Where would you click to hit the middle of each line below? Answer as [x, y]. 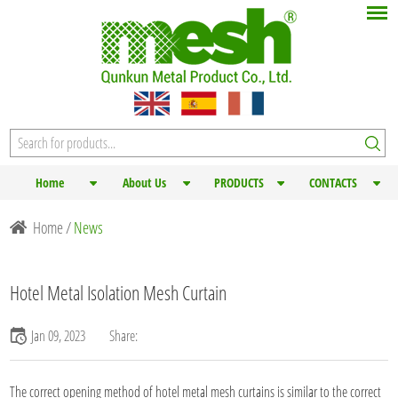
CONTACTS [334, 182]
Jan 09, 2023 [59, 335]
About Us [144, 182]
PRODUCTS [239, 182]
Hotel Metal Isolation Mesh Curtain [119, 292]
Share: [124, 335]
